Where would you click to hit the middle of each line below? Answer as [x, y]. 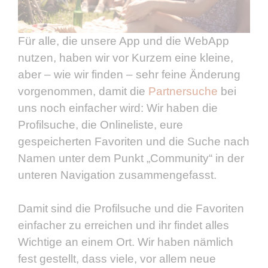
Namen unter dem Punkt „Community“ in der [131, 158]
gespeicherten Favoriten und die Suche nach [134, 141]
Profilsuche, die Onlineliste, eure [100, 124]
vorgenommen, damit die [83, 91]
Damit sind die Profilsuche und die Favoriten [131, 209]
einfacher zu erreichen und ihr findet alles [124, 226]
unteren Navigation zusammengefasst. [117, 175]
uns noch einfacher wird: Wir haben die [118, 108]
